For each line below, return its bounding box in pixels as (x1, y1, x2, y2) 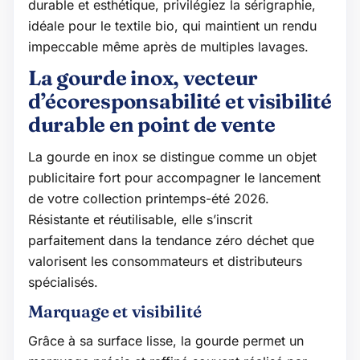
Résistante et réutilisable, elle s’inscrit (28, 211, 252, 227)
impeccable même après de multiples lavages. (28, 38, 309, 55)
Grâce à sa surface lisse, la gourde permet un (28, 332, 304, 349)
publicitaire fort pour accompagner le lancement (28, 169, 321, 186)
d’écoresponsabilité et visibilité (28, 88, 332, 114)
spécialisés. (28, 273, 98, 290)
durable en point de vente (28, 111, 276, 137)
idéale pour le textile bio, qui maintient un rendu (28, 17, 317, 34)
